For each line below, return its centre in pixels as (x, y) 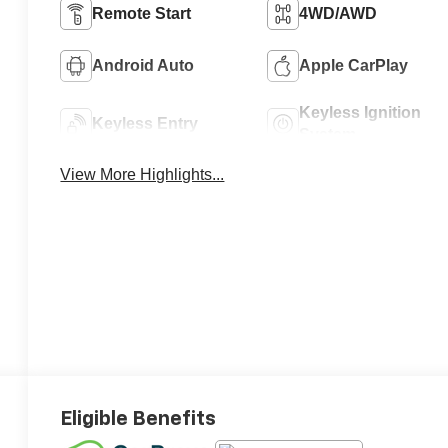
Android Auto (143, 66)
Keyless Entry (145, 124)
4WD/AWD (337, 14)
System (327, 135)
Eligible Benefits (138, 419)
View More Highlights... (142, 175)
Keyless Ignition (359, 113)
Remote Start (142, 14)
